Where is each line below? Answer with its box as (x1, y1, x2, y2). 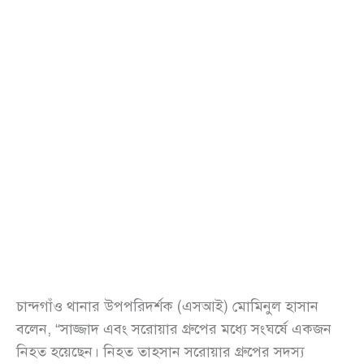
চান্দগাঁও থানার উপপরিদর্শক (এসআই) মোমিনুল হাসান (16, 297, 318, 316)
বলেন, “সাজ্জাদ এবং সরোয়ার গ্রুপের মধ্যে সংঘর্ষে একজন (16, 320, 331, 339)
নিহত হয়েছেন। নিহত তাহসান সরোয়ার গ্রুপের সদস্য (16, 343, 305, 362)
